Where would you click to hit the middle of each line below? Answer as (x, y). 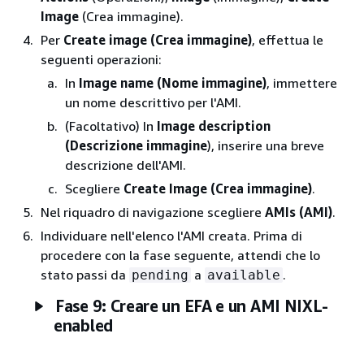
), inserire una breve (266, 145)
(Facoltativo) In (111, 126)
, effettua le (288, 40)
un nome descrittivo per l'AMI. (153, 102)
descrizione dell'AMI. (126, 165)
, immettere (302, 83)
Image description (214, 126)
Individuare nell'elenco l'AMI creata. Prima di (171, 236)
